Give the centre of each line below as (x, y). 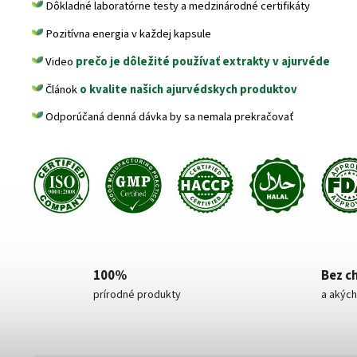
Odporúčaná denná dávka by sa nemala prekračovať (169, 118)
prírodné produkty (137, 295)
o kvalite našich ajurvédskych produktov (188, 90)
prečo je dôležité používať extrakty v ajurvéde (203, 62)
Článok (61, 90)
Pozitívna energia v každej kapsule (127, 34)
